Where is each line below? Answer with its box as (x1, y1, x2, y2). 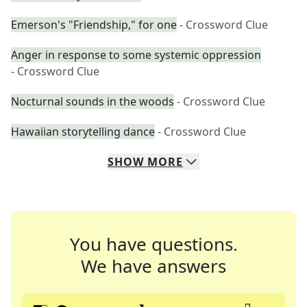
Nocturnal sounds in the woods (11, 94, 174, 109)
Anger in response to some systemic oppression (11, 47, 261, 62)
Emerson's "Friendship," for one (11, 17, 177, 32)
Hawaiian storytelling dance (11, 124, 155, 139)
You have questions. (69, 232, 238, 256)
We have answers (81, 254, 226, 278)
